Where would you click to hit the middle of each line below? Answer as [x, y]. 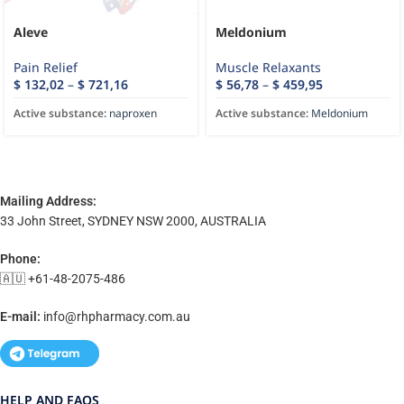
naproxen [133, 113]
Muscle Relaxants [268, 67]
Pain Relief [46, 67]
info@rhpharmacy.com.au [117, 317]
